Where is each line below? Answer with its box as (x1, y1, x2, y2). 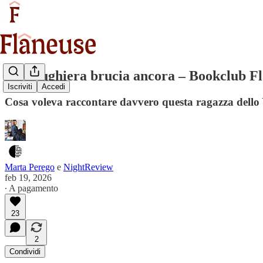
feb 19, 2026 (5, 172, 52, 183)
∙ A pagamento (5, 183, 58, 193)
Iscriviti (8, 82, 32, 92)
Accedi (42, 82, 65, 92)
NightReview (63, 161, 113, 172)
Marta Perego (5, 161, 55, 172)
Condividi (9, 247, 41, 256)
